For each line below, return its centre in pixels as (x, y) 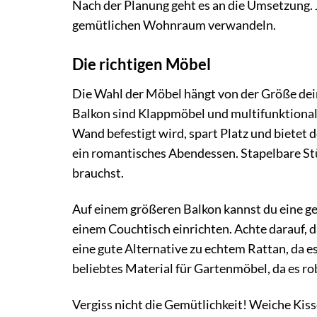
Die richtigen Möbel (142, 64)
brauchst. (98, 173)
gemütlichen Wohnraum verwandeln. (174, 25)
